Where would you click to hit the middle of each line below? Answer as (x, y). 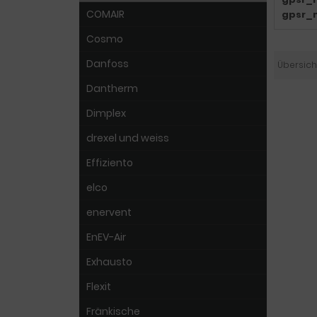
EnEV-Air (106, 237)
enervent (109, 212)
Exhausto (109, 262)
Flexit (99, 287)
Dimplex (106, 113)
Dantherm (112, 88)
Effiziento (110, 163)
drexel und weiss (128, 138)
